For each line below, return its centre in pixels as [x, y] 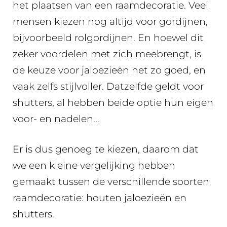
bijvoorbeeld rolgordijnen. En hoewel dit [108, 37]
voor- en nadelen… [56, 119]
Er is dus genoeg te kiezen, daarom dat [106, 149]
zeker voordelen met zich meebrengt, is [107, 54]
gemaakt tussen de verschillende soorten [111, 182]
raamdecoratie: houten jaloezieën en [100, 198]
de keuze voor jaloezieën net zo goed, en [109, 70]
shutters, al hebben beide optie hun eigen [113, 102]
